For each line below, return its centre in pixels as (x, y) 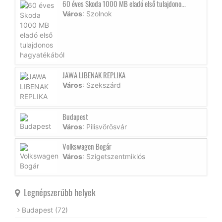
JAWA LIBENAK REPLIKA (94, 75)
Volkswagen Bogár (87, 146)
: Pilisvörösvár (105, 127)
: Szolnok (97, 14)
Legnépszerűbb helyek (58, 193)
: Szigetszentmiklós (114, 157)
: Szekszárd (102, 85)
